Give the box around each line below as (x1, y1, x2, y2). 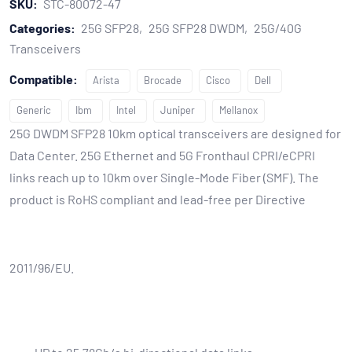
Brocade (144, 74, 181, 86)
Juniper (160, 104, 195, 116)
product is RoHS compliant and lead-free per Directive (9, 192, 306, 207)
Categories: (9, 20, 75, 35)
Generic (16, 104, 51, 116)
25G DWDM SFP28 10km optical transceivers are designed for (9, 126, 341, 141)
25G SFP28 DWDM (148, 20, 244, 35)
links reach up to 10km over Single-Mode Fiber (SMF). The (9, 170, 319, 185)
